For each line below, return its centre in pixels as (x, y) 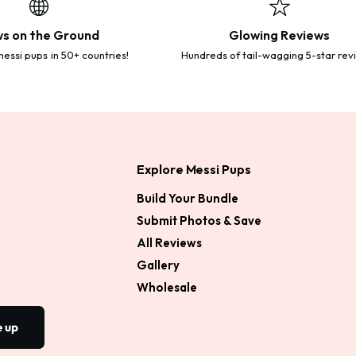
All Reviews (170, 243)
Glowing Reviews (279, 35)
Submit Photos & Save (199, 221)
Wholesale (167, 288)
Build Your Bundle (188, 199)
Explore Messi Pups (194, 170)
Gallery (159, 265)
